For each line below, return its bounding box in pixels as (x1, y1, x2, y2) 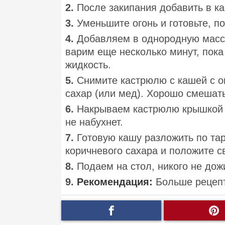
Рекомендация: (77, 176, 153, 188)
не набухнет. (65, 117, 123, 128)
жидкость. (65, 59, 111, 71)
